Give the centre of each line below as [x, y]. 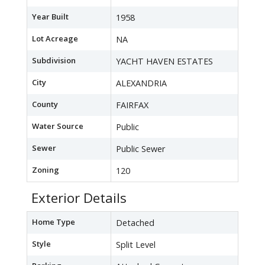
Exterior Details [79, 198]
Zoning [46, 170]
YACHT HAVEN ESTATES [164, 62]
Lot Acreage [55, 39]
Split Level [136, 245]
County [45, 104]
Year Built [50, 17]
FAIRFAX [132, 105]
